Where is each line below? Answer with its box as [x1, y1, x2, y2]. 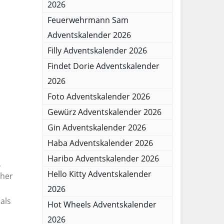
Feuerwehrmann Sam [47, 14, 128, 25]
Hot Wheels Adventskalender [47, 199, 156, 210]
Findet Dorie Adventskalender [47, 60, 159, 71]
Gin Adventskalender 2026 [47, 122, 146, 133]
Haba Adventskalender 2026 [47, 137, 153, 148]
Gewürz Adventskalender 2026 [47, 106, 161, 117]
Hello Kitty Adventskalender [47, 168, 151, 179]
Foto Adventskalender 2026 [47, 91, 150, 102]
